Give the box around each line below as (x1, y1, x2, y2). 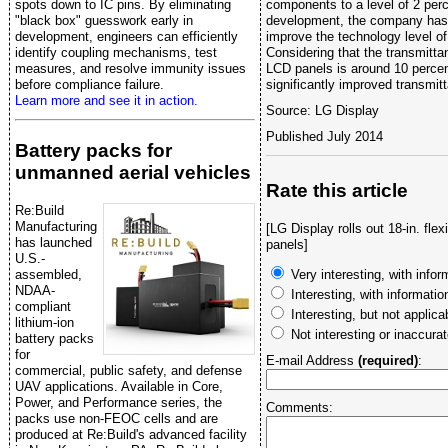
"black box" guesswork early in (15, 12, 193, 28)
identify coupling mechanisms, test (15, 44, 217, 60)
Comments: (266, 400, 333, 416)
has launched (15, 234, 92, 250)
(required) (358, 353, 418, 369)
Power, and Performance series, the (15, 394, 222, 410)
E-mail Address (266, 353, 358, 369)
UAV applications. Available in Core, (15, 378, 223, 394)
